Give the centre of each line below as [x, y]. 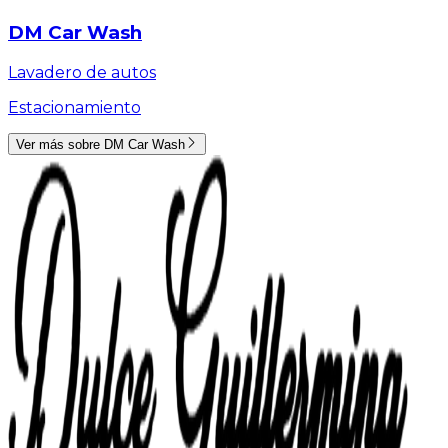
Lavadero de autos [82, 72]
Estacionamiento [74, 107]
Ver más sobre [60, 144]
